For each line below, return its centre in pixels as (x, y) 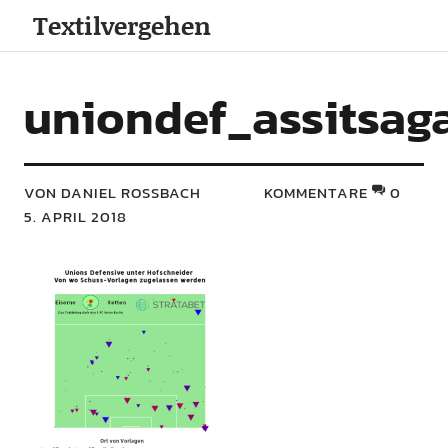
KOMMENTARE (316, 192)
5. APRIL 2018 (75, 216)
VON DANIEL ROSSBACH (106, 192)
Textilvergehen (122, 25)
